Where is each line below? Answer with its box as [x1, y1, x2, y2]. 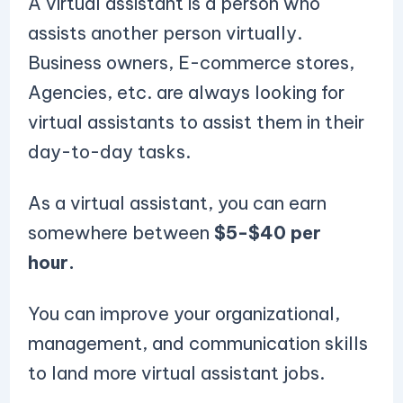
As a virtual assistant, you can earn [27, 192, 327, 214]
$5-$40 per [213, 221, 321, 244]
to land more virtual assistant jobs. [27, 362, 329, 384]
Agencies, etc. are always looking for [27, 81, 345, 103]
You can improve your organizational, [27, 302, 340, 325]
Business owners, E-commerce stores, [27, 51, 354, 74]
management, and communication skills [27, 332, 368, 354]
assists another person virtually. [27, 22, 302, 44]
